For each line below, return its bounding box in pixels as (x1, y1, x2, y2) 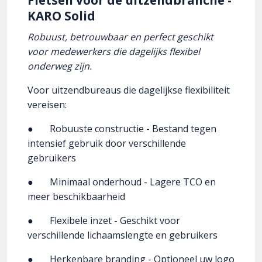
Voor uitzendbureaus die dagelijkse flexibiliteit (27, 84, 230, 97)
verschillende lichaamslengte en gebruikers (27, 229, 218, 242)
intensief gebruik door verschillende (27, 137, 186, 150)
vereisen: (27, 98, 67, 112)
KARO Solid (27, 8, 95, 25)
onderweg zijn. (27, 60, 92, 73)
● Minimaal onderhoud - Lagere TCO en (27, 175, 216, 189)
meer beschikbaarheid (27, 190, 130, 204)
